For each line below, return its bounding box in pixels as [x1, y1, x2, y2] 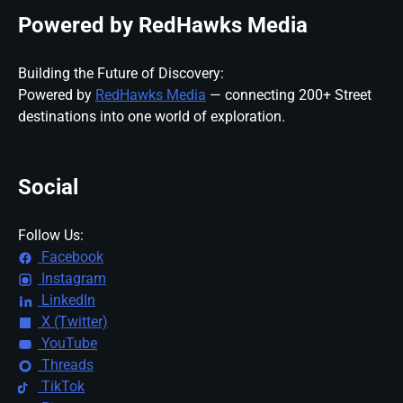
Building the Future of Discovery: [18, 64, 224, 82]
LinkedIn [38, 291, 95, 309]
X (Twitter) [38, 312, 108, 330]
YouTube [38, 334, 97, 352]
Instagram [38, 269, 106, 287]
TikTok [38, 377, 85, 395]
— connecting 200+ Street [206, 85, 372, 103]
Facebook [38, 247, 103, 265]
